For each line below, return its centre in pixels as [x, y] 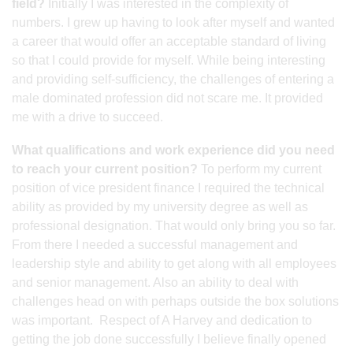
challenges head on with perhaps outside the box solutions [175, 301]
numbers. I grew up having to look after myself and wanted [173, 22]
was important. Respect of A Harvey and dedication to [162, 320]
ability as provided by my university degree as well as [160, 206]
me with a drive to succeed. [87, 117]
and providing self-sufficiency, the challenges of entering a [173, 79]
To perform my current [260, 169]
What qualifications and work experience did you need [173, 150]
